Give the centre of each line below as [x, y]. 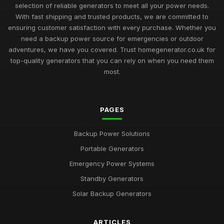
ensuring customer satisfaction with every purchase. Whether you [112, 27]
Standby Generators [112, 178]
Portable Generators [112, 148]
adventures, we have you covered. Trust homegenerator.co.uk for [112, 49]
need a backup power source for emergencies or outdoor [112, 38]
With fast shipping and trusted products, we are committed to [112, 16]
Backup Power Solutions [112, 133]
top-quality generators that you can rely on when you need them [112, 60]
